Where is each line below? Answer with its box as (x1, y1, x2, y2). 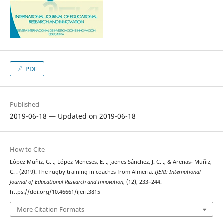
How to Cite (9, 144, 45, 154)
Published (9, 99, 39, 109)
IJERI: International (154, 168, 201, 175)
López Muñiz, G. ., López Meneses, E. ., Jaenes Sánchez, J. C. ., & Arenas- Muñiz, (9, 158, 212, 165)
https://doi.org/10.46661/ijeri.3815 (9, 188, 100, 195)
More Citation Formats (16, 205, 84, 214)
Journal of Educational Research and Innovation (9, 178, 123, 185)
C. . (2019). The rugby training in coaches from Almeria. (9, 168, 155, 175)
